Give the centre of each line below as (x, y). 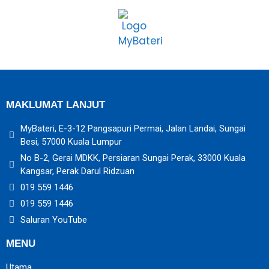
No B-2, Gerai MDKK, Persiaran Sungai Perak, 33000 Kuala (133, 158)
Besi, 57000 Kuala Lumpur (71, 142)
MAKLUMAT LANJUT (56, 105)
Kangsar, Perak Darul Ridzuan (77, 171)
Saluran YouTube (53, 220)
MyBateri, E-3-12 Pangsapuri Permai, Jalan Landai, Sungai (133, 128)
